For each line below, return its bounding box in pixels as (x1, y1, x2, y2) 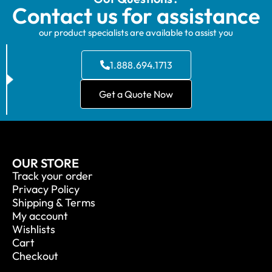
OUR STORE (12, 155, 79, 171)
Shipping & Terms (12, 195, 95, 209)
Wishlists (12, 222, 55, 236)
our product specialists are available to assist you (39, 26, 233, 38)
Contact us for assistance (12, 1, 260, 29)
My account (12, 208, 68, 223)
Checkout (12, 248, 58, 263)
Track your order (12, 168, 93, 183)
